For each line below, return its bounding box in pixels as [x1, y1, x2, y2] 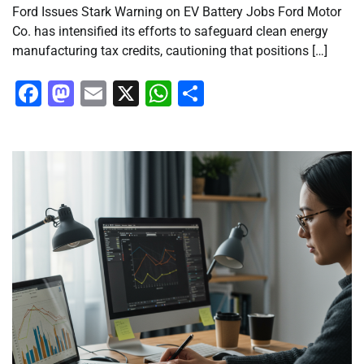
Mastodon [74, 78, 191, 110]
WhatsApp [171, 78, 291, 110]
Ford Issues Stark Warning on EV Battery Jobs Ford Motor [12, 4, 341, 20]
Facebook [41, 78, 154, 110]
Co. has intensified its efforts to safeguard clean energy [12, 24, 328, 40]
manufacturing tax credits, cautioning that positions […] [12, 43, 327, 59]
